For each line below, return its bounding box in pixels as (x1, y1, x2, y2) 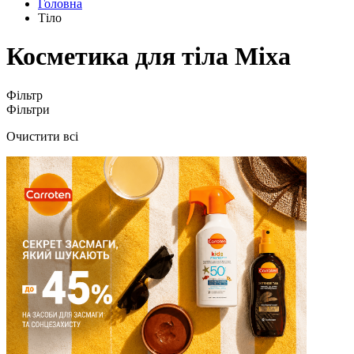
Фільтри (6, 102, 50, 116)
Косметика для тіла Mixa (6, 42, 291, 71)
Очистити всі (6, 129, 78, 143)
